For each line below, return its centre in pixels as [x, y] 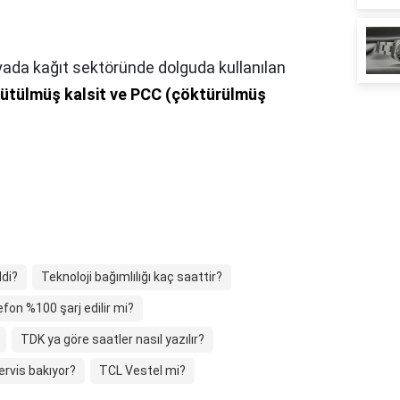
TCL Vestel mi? [142, 371]
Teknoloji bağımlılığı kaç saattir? [132, 277]
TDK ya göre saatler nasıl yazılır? [112, 340]
